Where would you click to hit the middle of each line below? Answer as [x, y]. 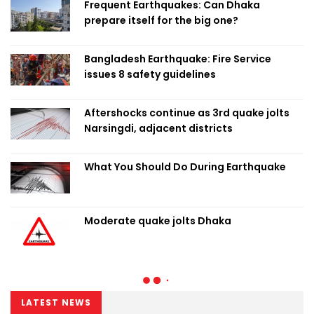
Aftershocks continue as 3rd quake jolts [187, 113]
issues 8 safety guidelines [150, 74]
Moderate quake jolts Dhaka [158, 221]
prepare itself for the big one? [161, 20]
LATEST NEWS [56, 302]
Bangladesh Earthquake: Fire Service [178, 59]
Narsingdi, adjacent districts [158, 128]
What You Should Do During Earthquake [185, 167]
